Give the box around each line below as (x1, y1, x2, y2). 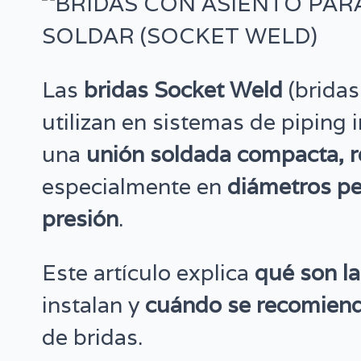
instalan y (42, 291, 146, 320)
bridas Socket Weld (84, 76, 284, 105)
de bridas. (42, 323, 143, 352)
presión (42, 205, 119, 234)
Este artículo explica (42, 259, 255, 288)
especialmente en (42, 172, 228, 201)
